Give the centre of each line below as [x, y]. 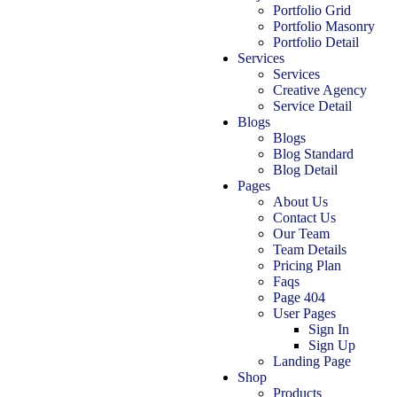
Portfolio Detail [316, 42]
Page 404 [299, 297]
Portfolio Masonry [324, 26]
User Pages [304, 313]
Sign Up [332, 345]
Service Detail [312, 105]
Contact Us [304, 217]
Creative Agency [320, 90]
